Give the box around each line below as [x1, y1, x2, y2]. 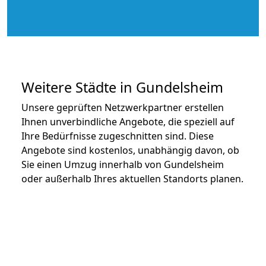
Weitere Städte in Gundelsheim [21, 77, 223, 97]
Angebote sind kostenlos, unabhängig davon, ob [21, 143, 239, 157]
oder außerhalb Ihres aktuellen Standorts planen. [21, 172, 243, 185]
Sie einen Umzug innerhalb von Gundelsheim [21, 157, 224, 171]
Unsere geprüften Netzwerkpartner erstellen [21, 100, 224, 114]
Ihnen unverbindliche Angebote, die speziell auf [21, 115, 235, 128]
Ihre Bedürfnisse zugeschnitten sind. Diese [21, 129, 214, 142]
